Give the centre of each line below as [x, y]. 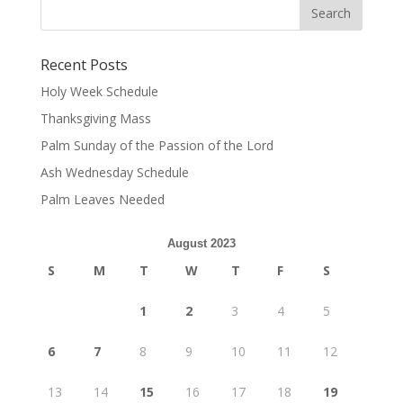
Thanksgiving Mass [95, 118]
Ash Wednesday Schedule [114, 172]
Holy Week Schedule [99, 91]
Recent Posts [84, 65]
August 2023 [201, 243]
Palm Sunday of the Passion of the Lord [157, 145]
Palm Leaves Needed [102, 199]
